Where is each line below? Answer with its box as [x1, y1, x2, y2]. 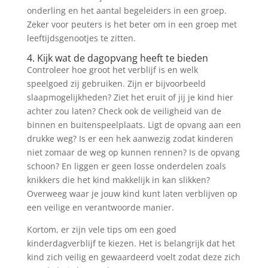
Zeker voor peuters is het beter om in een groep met [26, 19, 237, 30]
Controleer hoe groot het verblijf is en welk [26, 64, 198, 75]
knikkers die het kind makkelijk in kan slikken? [26, 174, 210, 185]
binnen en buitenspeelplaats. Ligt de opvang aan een [26, 119, 241, 130]
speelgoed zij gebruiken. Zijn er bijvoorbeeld [26, 78, 206, 89]
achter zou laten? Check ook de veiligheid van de [26, 105, 221, 117]
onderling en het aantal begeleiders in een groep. [26, 5, 227, 16]
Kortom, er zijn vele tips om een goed [26, 224, 176, 235]
